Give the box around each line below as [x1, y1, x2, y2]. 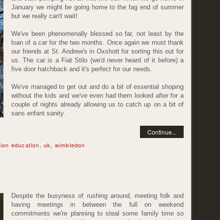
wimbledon [55, 141, 85, 149]
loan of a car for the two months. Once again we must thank [11, 39, 184, 46]
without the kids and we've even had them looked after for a [11, 92, 184, 99]
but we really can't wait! [11, 12, 78, 20]
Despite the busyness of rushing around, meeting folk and [11, 192, 184, 199]
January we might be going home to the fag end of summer [11, 3, 184, 11]
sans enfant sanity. [11, 110, 65, 117]
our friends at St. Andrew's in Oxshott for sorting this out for [11, 48, 184, 55]
